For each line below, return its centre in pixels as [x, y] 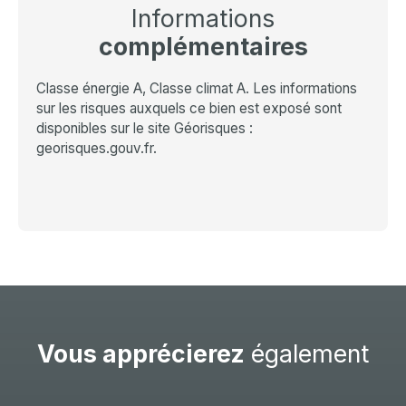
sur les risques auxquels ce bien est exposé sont [189, 109]
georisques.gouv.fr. [97, 149]
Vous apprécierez [141, 354]
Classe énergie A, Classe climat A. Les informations [197, 89]
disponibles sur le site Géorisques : [145, 129]
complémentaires [203, 47]
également [307, 354]
